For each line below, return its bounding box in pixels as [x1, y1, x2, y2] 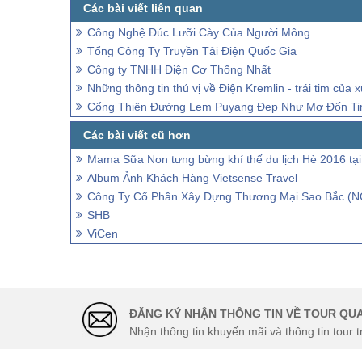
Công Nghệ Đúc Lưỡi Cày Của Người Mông [87, 26, 310, 40]
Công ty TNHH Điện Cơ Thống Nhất [87, 63, 271, 77]
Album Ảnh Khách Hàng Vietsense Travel [87, 171, 297, 185]
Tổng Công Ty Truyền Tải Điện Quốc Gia [87, 44, 297, 58]
